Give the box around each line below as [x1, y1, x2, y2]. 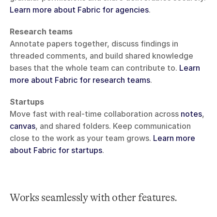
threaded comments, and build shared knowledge [10, 51, 193, 61]
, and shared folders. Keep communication [35, 121, 191, 131]
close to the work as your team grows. [10, 133, 153, 143]
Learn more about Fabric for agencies [10, 5, 149, 15]
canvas [10, 121, 35, 131]
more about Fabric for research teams [10, 75, 150, 85]
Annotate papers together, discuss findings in [10, 39, 178, 49]
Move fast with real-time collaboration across [10, 109, 181, 119]
